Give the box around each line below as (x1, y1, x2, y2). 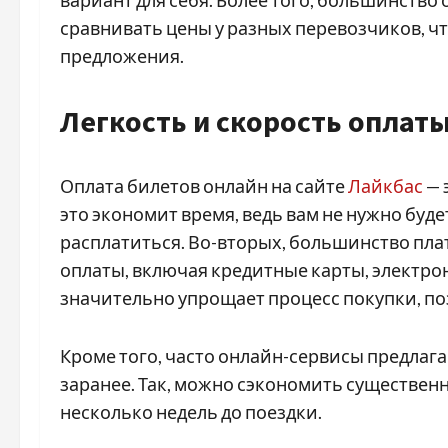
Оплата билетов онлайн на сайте (60, 174, 348, 197)
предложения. (60, 44, 184, 67)
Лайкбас (348, 174, 423, 197)
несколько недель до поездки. (60, 400, 322, 423)
